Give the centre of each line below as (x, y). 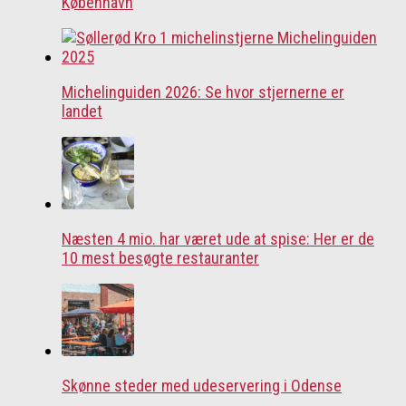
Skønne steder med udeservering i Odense (202, 386)
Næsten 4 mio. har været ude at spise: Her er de (218, 239)
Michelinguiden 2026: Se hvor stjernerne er (203, 92)
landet (82, 111)
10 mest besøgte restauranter (160, 258)
